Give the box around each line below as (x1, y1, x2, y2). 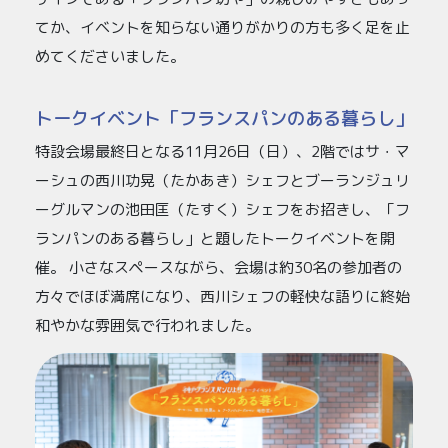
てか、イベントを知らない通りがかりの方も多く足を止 (35, 16, 410, 38)
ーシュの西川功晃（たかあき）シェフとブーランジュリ (35, 170, 410, 192)
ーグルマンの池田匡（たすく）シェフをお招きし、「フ (35, 199, 410, 221)
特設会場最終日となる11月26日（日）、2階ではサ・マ (35, 141, 410, 163)
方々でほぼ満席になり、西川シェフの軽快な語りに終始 (35, 286, 410, 308)
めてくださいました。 (35, 45, 185, 67)
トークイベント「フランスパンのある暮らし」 (35, 105, 413, 132)
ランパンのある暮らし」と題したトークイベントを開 (35, 228, 395, 250)
